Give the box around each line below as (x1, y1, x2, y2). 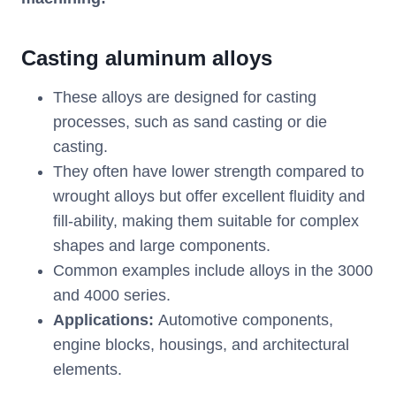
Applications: (53, 311, 154, 330)
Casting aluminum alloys (21, 46, 272, 71)
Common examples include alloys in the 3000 (53, 262, 373, 280)
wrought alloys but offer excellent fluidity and (53, 187, 365, 206)
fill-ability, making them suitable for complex (53, 212, 359, 231)
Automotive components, (154, 311, 333, 330)
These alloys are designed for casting (53, 88, 316, 107)
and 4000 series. (53, 286, 171, 305)
